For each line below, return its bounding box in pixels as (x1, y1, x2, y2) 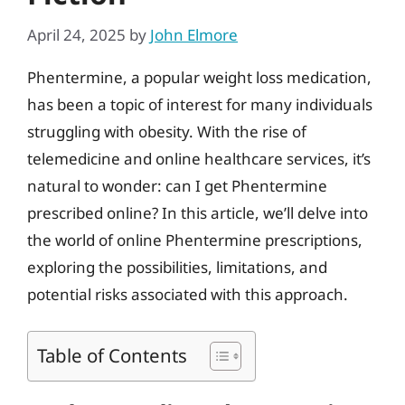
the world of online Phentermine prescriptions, (27, 229, 363, 250)
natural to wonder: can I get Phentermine (27, 174, 327, 196)
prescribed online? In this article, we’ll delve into (27, 202, 368, 223)
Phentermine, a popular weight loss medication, (27, 66, 372, 88)
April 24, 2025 (27, 24, 126, 45)
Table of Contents (37, 342, 187, 368)
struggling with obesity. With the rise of (27, 120, 306, 142)
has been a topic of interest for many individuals (27, 93, 372, 115)
